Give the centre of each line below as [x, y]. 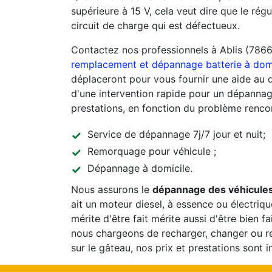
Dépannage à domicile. [140, 168]
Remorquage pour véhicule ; [152, 151]
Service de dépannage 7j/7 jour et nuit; [176, 134]
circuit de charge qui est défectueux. [155, 25]
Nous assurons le [112, 189]
